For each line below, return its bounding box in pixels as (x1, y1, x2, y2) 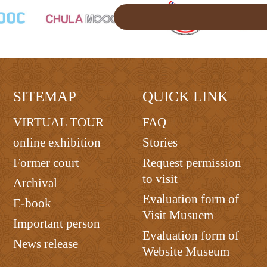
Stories (142, 135, 178, 150)
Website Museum (142, 244, 229, 259)
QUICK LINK (142, 88, 228, 104)
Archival (13, 175, 58, 190)
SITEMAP (13, 88, 77, 104)
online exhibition (13, 135, 101, 150)
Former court (13, 155, 80, 170)
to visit (142, 171, 178, 186)
